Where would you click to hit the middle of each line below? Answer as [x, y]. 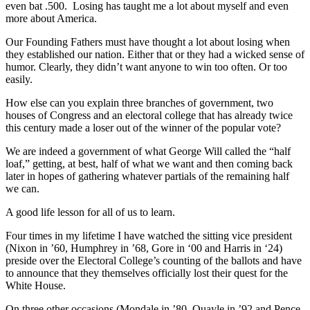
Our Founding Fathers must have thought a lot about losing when [148, 42]
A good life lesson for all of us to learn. [90, 212]
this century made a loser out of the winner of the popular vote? [145, 128]
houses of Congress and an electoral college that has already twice [149, 116]
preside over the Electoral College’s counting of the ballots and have [154, 261]
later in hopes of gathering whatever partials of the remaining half [147, 176]
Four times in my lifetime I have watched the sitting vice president [149, 236]
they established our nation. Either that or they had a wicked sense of [155, 55]
